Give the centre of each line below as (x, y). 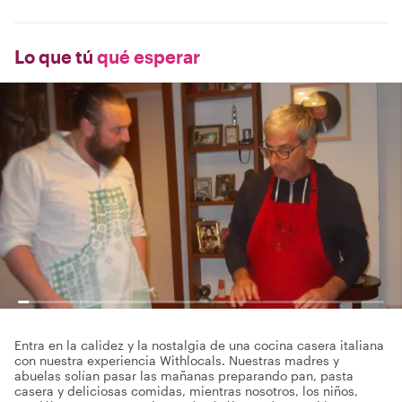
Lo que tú (54, 57)
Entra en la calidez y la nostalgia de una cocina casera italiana (199, 345)
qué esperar (147, 57)
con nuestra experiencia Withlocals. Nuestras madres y (177, 360)
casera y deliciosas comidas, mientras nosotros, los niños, (186, 391)
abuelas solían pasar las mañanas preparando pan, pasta (184, 376)
